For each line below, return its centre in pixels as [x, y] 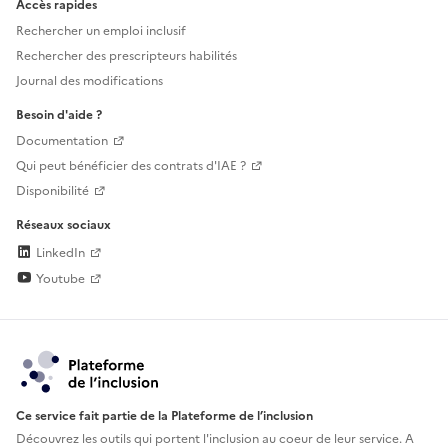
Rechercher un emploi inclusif [101, 31]
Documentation [62, 141]
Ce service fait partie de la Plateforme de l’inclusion [164, 416]
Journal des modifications [89, 81]
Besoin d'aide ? [59, 115]
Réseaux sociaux [63, 225]
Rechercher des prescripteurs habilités [126, 56]
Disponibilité [52, 191]
